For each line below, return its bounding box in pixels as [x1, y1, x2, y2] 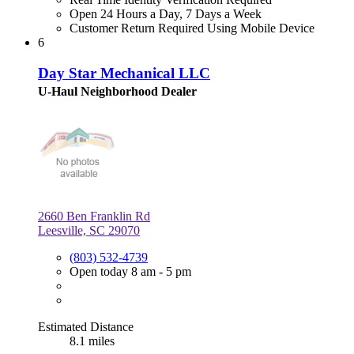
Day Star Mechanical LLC [38, 64, 210, 81]
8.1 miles [70, 333, 115, 348]
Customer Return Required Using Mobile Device [70, 21, 314, 36]
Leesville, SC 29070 [38, 223, 140, 237]
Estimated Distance [38, 319, 134, 333]
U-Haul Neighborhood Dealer [38, 84, 197, 98]
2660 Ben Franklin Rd [38, 209, 150, 223]
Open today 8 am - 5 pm [70, 264, 191, 278]
